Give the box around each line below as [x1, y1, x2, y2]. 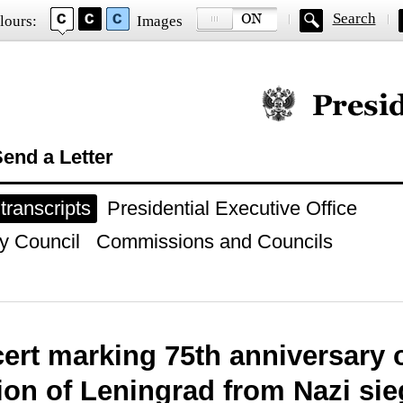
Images [136, 13, 183, 30]
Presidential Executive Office [106, 197, 357, 219]
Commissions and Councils [95, 230, 333, 253]
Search [332, 10, 376, 27]
